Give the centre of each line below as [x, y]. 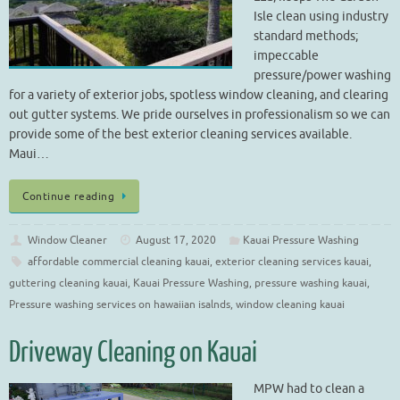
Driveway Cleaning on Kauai [133, 352]
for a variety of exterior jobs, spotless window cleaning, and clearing [199, 96]
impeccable [286, 56]
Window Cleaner [67, 240]
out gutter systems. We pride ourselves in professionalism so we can [200, 115]
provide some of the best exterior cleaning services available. [180, 135]
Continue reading [68, 196]
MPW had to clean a [309, 388]
